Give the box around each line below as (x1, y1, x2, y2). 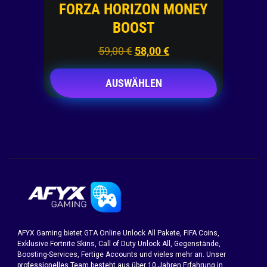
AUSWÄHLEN (105, 76, 162, 89)
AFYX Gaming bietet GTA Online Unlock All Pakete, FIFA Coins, (17, 228, 219, 237)
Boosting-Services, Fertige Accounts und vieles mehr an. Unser (17, 250, 226, 259)
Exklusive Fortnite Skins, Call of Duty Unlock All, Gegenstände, (17, 239, 221, 248)
